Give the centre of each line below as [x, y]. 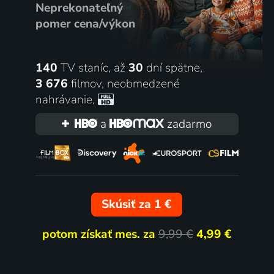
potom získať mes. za [100, 234]
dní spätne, [172, 68]
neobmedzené [143, 83]
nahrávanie [64, 99]
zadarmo [188, 124]
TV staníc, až [93, 68]
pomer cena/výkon [85, 24]
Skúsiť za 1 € [137, 205]
